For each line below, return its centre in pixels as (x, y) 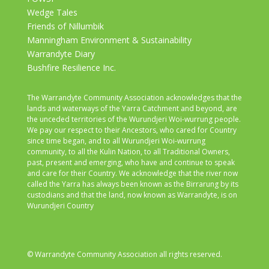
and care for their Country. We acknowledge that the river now (132, 173)
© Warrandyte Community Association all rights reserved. (124, 254)
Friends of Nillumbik (65, 26)
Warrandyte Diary (61, 54)
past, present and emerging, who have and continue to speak (131, 162)
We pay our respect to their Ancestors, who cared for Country (131, 130)
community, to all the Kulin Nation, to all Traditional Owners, (128, 152)
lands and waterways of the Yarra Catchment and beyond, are (132, 108)
